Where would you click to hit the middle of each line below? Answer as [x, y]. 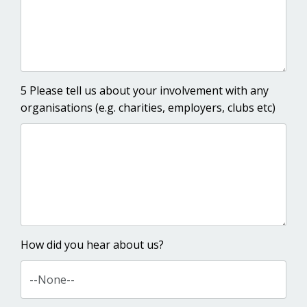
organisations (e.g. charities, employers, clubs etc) [148, 108]
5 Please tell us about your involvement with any [145, 91]
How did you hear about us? [92, 245]
